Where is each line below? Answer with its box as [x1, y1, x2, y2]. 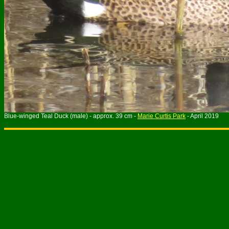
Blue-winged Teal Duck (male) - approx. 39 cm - [4, 112, 138, 120]
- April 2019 [186, 112, 219, 120]
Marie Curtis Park [138, 112, 186, 120]
